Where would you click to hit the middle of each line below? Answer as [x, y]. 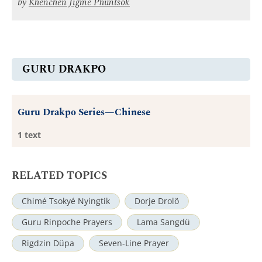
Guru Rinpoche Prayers [67, 223]
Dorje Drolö [157, 201]
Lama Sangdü [163, 223]
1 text [29, 135]
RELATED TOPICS [59, 176]
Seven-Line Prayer [134, 244]
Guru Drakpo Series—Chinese [84, 113]
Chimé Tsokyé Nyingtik [66, 201]
